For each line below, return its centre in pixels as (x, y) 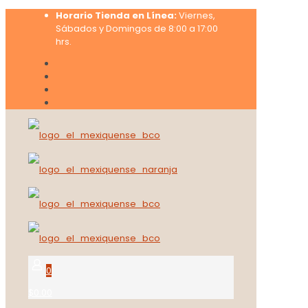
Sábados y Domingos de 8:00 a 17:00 (137, 29)
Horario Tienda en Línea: (116, 15)
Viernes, (196, 15)
